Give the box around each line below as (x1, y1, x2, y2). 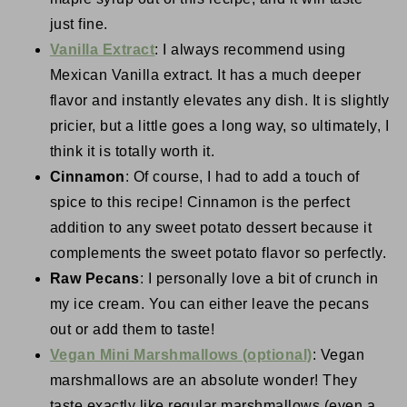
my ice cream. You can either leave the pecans (49, 296, 370, 313)
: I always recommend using (154, 42, 346, 58)
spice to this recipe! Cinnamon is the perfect (49, 194, 351, 211)
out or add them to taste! (49, 322, 215, 338)
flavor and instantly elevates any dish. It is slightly (49, 93, 390, 109)
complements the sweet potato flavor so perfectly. (49, 245, 387, 262)
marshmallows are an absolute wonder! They (49, 372, 358, 389)
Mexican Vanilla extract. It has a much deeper (49, 67, 362, 84)
